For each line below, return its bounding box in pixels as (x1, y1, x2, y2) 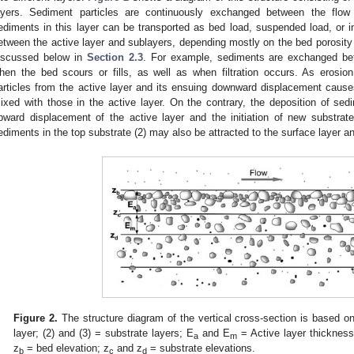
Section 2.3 (86, 51, 143, 64)
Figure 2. (13, 312, 58, 325)
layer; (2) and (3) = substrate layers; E (13, 327, 194, 340)
